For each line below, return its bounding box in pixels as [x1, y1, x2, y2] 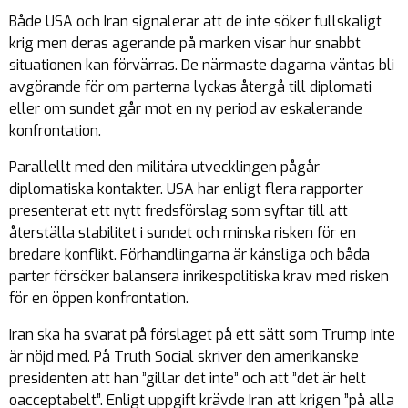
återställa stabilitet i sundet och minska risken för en [9, 223, 356, 243]
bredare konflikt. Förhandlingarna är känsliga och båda [9, 245, 370, 265]
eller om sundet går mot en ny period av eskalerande [9, 99, 362, 119]
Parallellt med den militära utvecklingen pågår [9, 158, 320, 178]
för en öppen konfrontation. [9, 289, 189, 309]
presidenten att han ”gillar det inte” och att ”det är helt [9, 369, 366, 389]
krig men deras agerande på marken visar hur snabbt [9, 34, 361, 54]
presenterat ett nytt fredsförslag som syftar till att [9, 201, 348, 221]
